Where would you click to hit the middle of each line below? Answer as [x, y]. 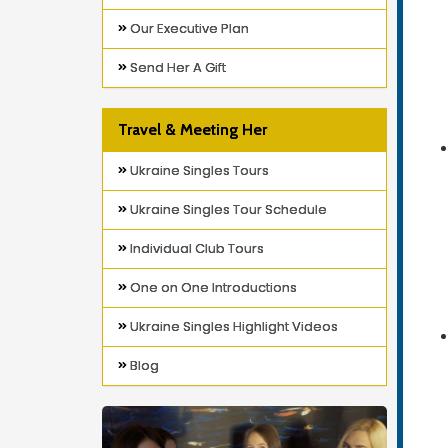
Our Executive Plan [188, 28]
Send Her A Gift [176, 67]
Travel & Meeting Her [192, 129]
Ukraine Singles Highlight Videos [232, 326]
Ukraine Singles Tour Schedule [227, 209]
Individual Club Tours [195, 248]
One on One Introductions [212, 287]
